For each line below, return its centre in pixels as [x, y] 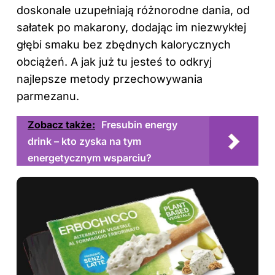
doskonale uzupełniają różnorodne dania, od [133, 10]
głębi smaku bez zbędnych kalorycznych [124, 44]
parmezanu [46, 96]
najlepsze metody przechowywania [110, 79]
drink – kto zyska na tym [84, 141]
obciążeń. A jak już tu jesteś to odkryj [114, 61]
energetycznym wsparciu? [90, 157]
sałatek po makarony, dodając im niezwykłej [131, 27]
